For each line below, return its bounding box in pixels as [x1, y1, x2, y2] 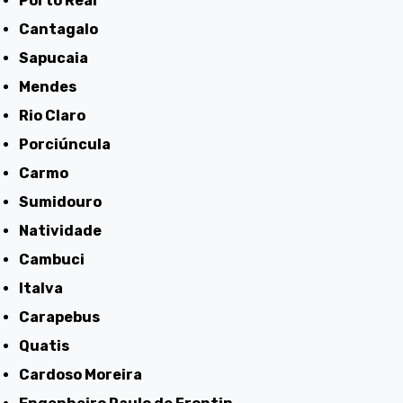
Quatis [30, 336, 70, 354]
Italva [23, 279, 64, 297]
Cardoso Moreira [30, 365, 143, 383]
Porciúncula [29, 135, 112, 153]
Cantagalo [30, 20, 99, 38]
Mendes [31, 77, 77, 95]
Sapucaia [29, 49, 89, 67]
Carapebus [30, 308, 101, 326]
